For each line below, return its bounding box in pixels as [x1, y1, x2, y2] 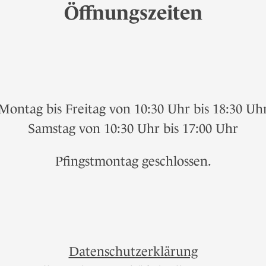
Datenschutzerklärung [68, 244, 198, 259]
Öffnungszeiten [64, 2, 202, 24]
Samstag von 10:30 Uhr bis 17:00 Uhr [28, 121, 238, 137]
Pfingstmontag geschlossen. [55, 154, 211, 169]
